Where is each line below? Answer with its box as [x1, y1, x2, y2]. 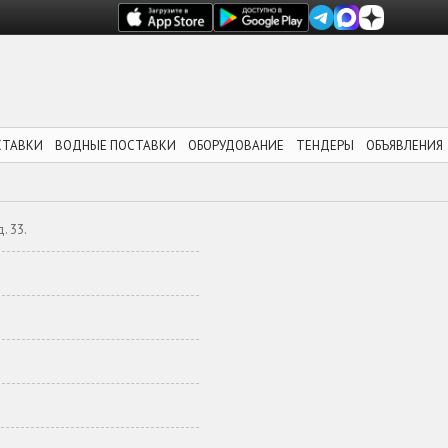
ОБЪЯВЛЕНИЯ [366, 137, 443, 154]
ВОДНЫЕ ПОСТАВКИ [55, 137, 176, 154]
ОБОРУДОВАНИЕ [188, 137, 284, 154]
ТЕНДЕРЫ [296, 137, 354, 154]
